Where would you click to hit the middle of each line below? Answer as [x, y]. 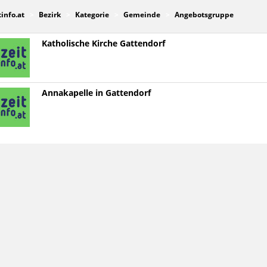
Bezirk [49, 15]
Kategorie [92, 15]
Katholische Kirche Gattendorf [103, 44]
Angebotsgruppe [204, 15]
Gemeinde [142, 15]
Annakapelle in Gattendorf [96, 93]
